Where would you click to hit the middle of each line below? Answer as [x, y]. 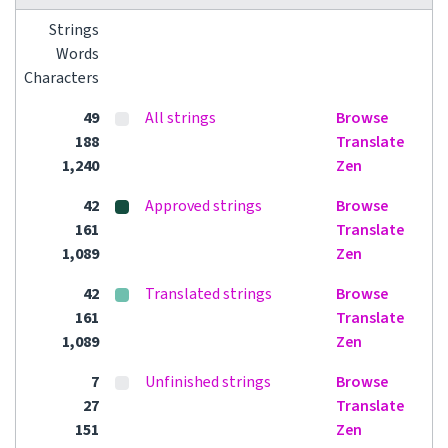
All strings [180, 118]
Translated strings [208, 294]
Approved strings [203, 206]
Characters [61, 78]
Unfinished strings [208, 382]
